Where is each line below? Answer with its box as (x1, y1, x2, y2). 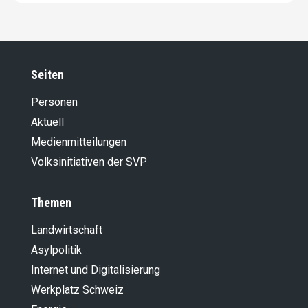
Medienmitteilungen (31, 135, 126, 149)
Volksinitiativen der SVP (31, 155, 147, 169)
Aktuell (31, 115, 64, 129)
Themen (31, 195, 71, 210)
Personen (31, 96, 78, 109)
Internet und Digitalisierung (31, 263, 160, 277)
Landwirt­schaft (31, 223, 102, 237)
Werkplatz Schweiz (31, 283, 124, 297)
